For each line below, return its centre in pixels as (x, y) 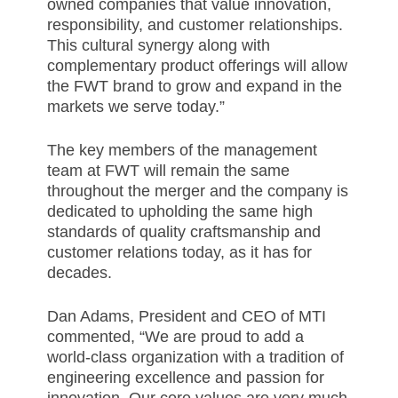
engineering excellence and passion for (185, 377)
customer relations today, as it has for (179, 252)
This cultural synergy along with (158, 45)
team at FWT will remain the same (168, 170)
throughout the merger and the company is (197, 191)
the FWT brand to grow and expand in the (194, 86)
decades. (81, 272)
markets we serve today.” (138, 106)
